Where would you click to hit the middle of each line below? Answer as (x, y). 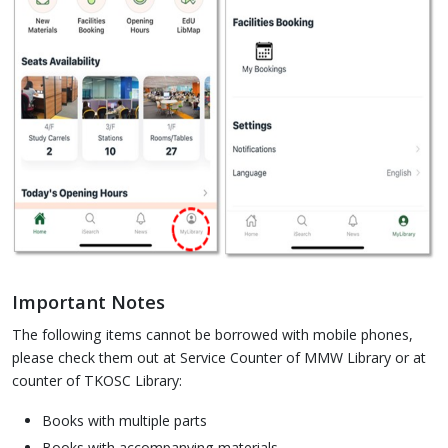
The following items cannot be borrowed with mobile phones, (212, 334)
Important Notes (88, 302)
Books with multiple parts (125, 421)
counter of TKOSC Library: (96, 380)
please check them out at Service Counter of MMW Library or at (218, 357)
